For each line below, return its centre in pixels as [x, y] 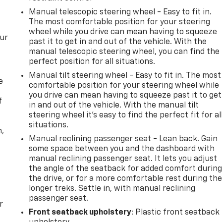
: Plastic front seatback [176, 212]
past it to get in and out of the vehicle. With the [118, 42]
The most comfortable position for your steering [120, 22]
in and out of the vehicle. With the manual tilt [114, 105]
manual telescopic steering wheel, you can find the [124, 52]
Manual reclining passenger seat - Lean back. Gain [123, 139]
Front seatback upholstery [80, 212]
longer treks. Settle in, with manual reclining [112, 189]
